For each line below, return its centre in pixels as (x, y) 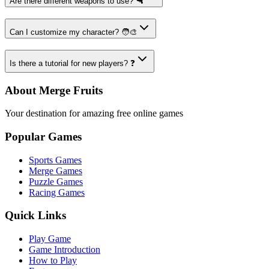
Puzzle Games (56, 181)
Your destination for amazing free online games (94, 113)
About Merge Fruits (54, 90)
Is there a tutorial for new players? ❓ (72, 63)
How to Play (53, 261)
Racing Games (57, 192)
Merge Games (56, 171)
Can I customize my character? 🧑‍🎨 (73, 32)
